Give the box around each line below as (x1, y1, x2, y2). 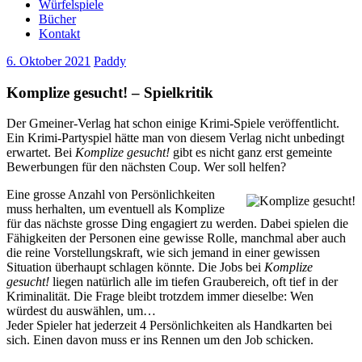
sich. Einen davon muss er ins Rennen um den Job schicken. (6, 333, 314, 347)
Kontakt (39, 27, 80, 40)
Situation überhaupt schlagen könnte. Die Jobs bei (6, 260, 264, 275)
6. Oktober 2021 (6, 54, 90, 68)
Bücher (39, 12, 76, 26)
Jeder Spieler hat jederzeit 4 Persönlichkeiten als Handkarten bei (6, 318, 332, 333)
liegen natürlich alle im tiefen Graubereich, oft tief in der (49, 275, 338, 289)
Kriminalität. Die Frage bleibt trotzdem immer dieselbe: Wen (6, 289, 314, 304)
